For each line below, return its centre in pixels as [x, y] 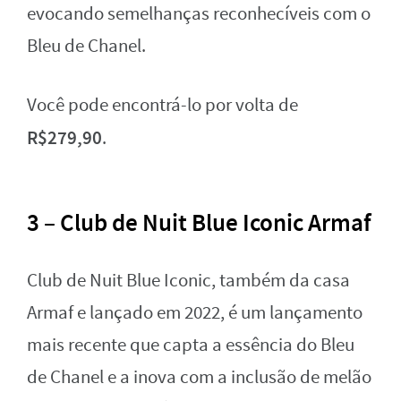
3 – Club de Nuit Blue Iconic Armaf [199, 222]
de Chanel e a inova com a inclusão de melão [199, 377]
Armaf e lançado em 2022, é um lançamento [195, 312]
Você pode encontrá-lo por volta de [162, 105]
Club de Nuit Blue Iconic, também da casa [188, 280]
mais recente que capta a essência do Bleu [191, 345]
